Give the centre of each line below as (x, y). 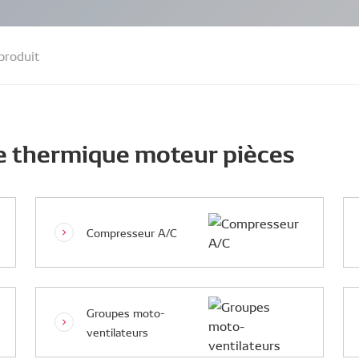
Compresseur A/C (132, 232)
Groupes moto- (126, 313)
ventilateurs (117, 332)
